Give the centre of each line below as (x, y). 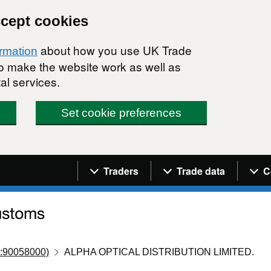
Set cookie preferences (122, 113)
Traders (121, 171)
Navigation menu (130, 163)
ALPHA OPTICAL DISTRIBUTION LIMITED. (159, 252)
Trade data (201, 171)
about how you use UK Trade (115, 50)
